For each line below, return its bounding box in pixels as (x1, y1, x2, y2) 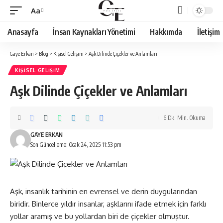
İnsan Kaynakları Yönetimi (53, 27, 135, 37)
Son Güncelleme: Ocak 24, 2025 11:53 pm (30, 141, 121, 148)
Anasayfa (7, 27, 38, 37)
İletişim (197, 27, 220, 37)
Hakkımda (150, 27, 182, 37)
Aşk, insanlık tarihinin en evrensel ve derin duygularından (10, 187, 197, 196)
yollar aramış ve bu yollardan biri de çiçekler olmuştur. (10, 212, 190, 221)
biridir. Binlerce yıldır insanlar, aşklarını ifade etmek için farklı (10, 199, 206, 209)
